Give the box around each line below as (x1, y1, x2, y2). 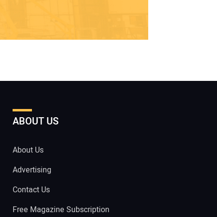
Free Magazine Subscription (13, 204, 109, 216)
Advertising (13, 164, 51, 176)
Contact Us (13, 184, 50, 196)
